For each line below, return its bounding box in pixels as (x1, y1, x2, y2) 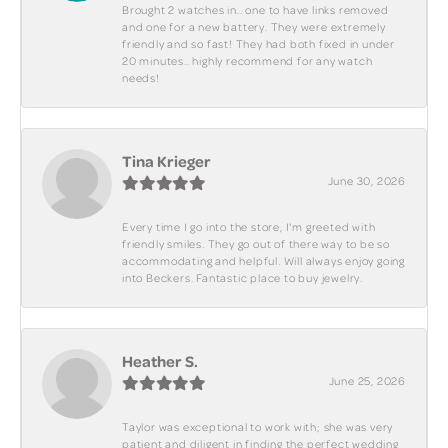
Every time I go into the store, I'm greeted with (122, 219, 376, 236)
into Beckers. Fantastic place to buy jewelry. (122, 270, 364, 287)
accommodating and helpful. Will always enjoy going (122, 253, 406, 270)
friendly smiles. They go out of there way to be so (122, 236, 391, 253)
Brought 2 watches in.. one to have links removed (122, 2, 389, 19)
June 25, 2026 (328, 373, 406, 390)
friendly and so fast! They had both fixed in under (122, 36, 396, 53)
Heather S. (122, 350, 198, 373)
